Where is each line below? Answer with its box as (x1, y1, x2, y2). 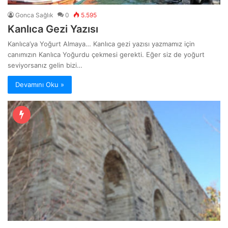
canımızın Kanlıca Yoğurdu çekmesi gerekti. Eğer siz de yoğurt (8, 50, 205, 59)
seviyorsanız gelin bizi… (8, 61, 82, 69)
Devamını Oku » (15, 80, 64, 89)
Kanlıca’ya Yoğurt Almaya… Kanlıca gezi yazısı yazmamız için (8, 39, 195, 48)
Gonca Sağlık (15, 11, 53, 19)
